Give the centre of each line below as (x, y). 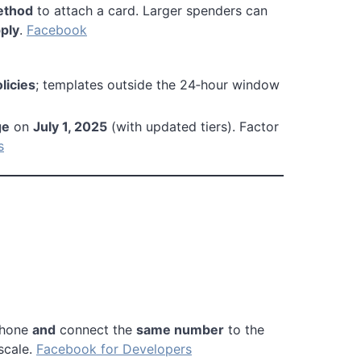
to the (244, 329)
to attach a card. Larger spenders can (150, 10)
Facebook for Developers (114, 349)
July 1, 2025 (70, 126)
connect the (96, 329)
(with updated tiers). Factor (193, 126)
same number (180, 329)
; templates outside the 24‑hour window (158, 84)
